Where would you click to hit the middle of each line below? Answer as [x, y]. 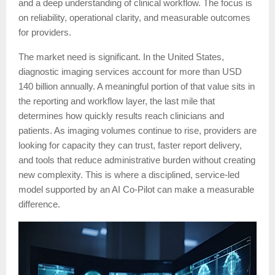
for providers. [45, 33]
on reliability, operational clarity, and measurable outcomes [134, 18]
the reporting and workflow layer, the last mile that [117, 102]
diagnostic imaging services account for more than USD [130, 72]
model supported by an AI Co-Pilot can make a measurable [136, 190]
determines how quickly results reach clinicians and [121, 116]
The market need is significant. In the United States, [121, 57]
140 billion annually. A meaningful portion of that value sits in [137, 87]
